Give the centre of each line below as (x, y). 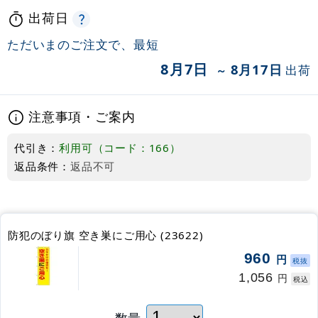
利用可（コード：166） (120, 148)
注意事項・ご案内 (82, 116)
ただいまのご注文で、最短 (83, 44)
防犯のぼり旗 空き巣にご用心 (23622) (106, 235)
